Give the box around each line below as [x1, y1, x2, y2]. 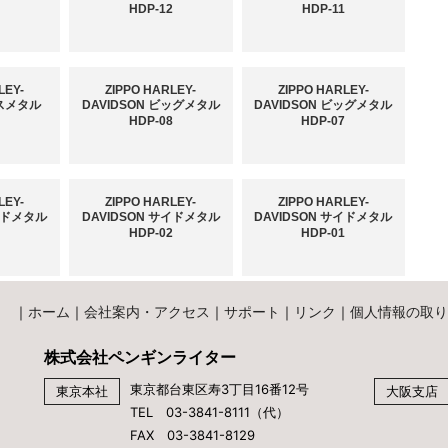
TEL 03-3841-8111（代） [130, 404, 289, 421]
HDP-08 [128, 114, 173, 129]
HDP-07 [301, 114, 346, 129]
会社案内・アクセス [84, 303, 210, 321]
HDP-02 [128, 226, 173, 241]
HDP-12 [128, 2, 173, 17]
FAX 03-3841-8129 [130, 427, 255, 444]
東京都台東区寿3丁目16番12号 [130, 381, 309, 398]
